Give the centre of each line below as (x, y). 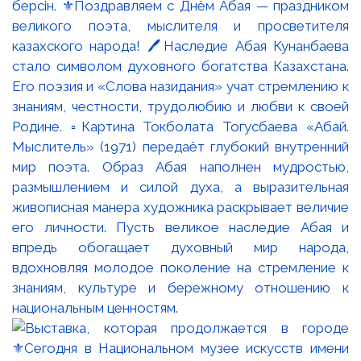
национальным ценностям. (95, 307)
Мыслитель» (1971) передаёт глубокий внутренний (180, 146)
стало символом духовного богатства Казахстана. (180, 66)
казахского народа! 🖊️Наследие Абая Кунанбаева (180, 46)
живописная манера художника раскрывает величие (180, 207)
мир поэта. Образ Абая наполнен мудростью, (180, 166)
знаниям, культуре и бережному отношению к (180, 287)
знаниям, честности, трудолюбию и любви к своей (180, 106)
